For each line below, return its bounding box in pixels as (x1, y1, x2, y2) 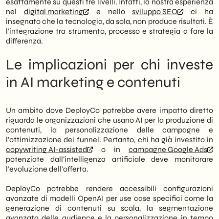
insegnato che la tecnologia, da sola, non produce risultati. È (6, 17, 213, 26)
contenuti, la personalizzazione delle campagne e (6, 125, 213, 134)
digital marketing (23, 7, 83, 16)
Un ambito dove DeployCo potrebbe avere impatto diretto (6, 106, 213, 115)
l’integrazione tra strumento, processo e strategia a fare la (6, 26, 213, 36)
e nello (88, 7, 132, 16)
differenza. (6, 36, 43, 45)
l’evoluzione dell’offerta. (6, 164, 88, 174)
